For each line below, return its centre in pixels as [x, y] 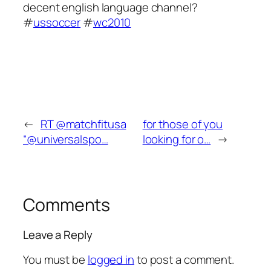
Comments [67, 204]
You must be [55, 259]
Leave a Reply [58, 235]
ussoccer [57, 22]
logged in [111, 259]
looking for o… [177, 139]
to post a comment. [184, 259]
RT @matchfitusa [83, 124]
